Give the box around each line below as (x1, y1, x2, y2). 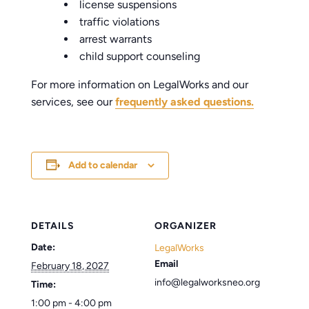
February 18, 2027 (31, 259, 110, 272)
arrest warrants (79, 32, 152, 46)
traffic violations (79, 14, 160, 28)
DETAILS (31, 219, 75, 232)
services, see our (31, 94, 116, 108)
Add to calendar (68, 159, 137, 171)
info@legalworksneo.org (154, 276, 260, 288)
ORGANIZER (154, 219, 217, 232)
